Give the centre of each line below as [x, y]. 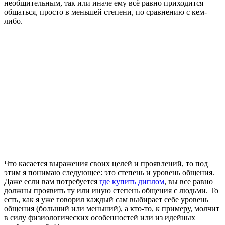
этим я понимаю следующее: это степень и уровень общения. [109, 172]
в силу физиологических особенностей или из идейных [100, 217]
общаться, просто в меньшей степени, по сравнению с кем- [105, 12]
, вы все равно [189, 181]
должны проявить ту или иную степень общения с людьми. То [111, 190]
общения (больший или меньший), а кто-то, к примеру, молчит [112, 208]
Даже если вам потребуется [52, 181]
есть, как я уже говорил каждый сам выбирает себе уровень [106, 199]
